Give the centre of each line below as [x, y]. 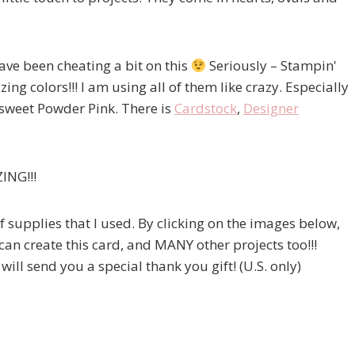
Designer [271, 108]
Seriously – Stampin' [272, 65]
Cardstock [206, 108]
